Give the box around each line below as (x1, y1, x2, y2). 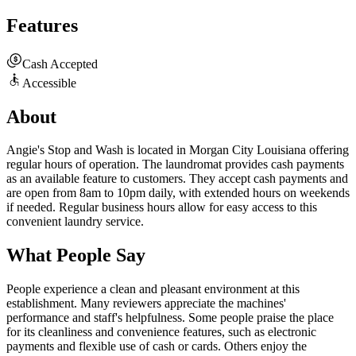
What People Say (6, 245, 145, 266)
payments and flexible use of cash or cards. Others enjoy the (6, 339, 307, 354)
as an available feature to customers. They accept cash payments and (6, 172, 348, 186)
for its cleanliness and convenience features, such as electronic (6, 325, 316, 339)
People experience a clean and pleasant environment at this (6, 282, 300, 296)
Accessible (22, 75, 76, 90)
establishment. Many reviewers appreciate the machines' (6, 296, 286, 311)
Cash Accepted (22, 56, 98, 71)
